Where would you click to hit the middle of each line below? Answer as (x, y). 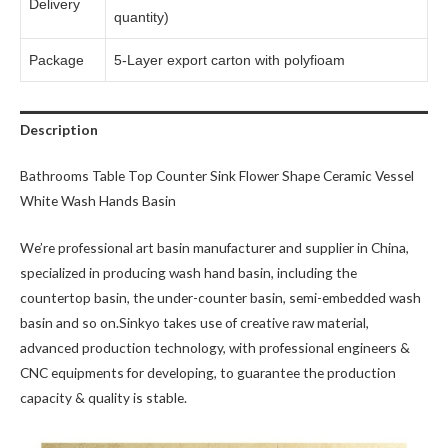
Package (56, 61)
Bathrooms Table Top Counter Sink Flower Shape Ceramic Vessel (217, 175)
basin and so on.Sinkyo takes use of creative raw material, (194, 322)
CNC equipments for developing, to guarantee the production (208, 372)
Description (59, 130)
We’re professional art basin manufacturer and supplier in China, (214, 247)
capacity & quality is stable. (103, 397)
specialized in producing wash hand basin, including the (188, 272)
